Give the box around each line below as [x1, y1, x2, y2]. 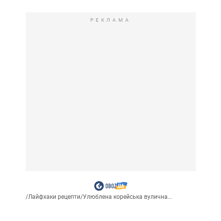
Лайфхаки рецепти [28, 193, 80, 200]
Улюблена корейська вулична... [82, 193, 172, 200]
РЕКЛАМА [90, 17, 131, 23]
